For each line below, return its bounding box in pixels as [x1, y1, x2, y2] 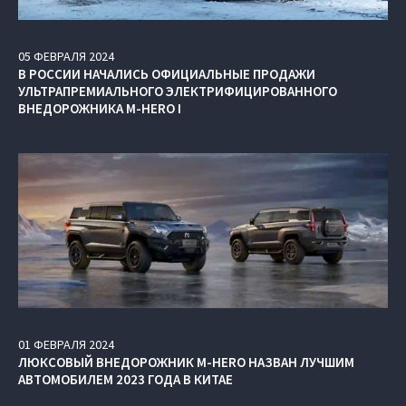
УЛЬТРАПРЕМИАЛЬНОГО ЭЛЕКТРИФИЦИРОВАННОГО [18, 82, 337, 100]
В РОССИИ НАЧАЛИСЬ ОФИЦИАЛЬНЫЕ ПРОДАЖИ [18, 64, 315, 82]
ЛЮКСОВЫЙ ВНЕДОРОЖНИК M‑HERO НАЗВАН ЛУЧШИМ [18, 353, 354, 371]
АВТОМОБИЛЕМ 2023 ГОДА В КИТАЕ [18, 370, 233, 388]
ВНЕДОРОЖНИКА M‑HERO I [18, 99, 181, 117]
